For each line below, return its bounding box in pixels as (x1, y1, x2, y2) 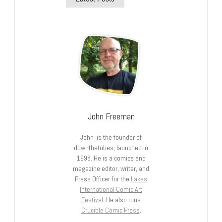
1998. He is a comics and (76, 154, 146, 163)
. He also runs (103, 195, 141, 205)
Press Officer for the (75, 174, 131, 184)
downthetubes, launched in (74, 143, 148, 153)
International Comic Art (80, 185, 142, 194)
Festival (81, 195, 103, 205)
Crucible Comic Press (81, 206, 140, 215)
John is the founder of (80, 133, 142, 142)
